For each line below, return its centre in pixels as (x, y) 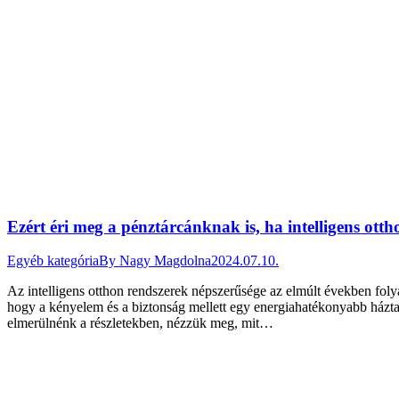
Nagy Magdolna (165, 261)
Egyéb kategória (53, 261)
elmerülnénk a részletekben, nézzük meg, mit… (140, 323)
